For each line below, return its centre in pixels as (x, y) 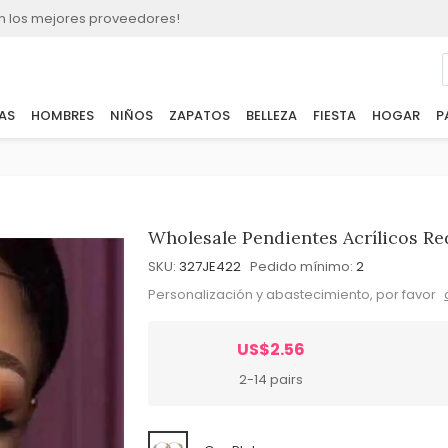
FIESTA (334, 116)
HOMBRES (62, 116)
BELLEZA (271, 116)
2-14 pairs (271, 379)
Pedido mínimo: (302, 266)
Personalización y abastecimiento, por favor (294, 294)
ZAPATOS (199, 116)
